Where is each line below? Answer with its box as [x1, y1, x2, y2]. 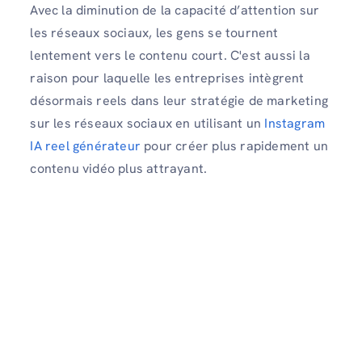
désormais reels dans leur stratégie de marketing [30, 91, 328, 109]
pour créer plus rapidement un [141, 137, 328, 154]
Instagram [264, 114, 326, 132]
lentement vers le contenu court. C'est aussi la [30, 46, 310, 64]
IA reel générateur [30, 137, 141, 154]
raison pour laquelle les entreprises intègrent [30, 69, 305, 86]
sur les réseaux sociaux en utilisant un [30, 114, 265, 132]
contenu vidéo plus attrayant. [30, 159, 211, 177]
